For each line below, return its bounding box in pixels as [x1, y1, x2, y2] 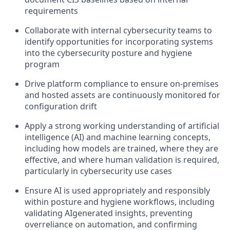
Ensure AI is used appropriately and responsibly [25, 184, 210, 196]
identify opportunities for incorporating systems [25, 35, 213, 47]
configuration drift [25, 100, 97, 112]
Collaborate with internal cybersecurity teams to [25, 24, 212, 36]
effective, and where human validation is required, [25, 154, 219, 165]
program [25, 58, 60, 70]
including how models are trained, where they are [25, 142, 218, 154]
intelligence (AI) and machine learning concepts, [25, 131, 210, 143]
